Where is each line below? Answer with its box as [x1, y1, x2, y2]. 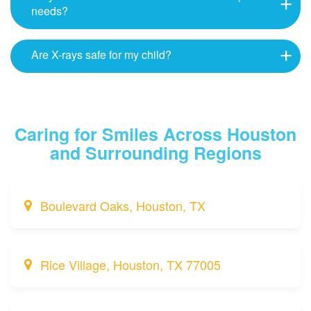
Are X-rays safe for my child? [31, 46, 171, 62]
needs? [31, 2, 68, 19]
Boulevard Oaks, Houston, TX [40, 196, 205, 215]
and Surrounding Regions [49, 140, 262, 165]
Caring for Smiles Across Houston [15, 121, 296, 146]
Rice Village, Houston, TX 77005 [40, 255, 221, 274]
